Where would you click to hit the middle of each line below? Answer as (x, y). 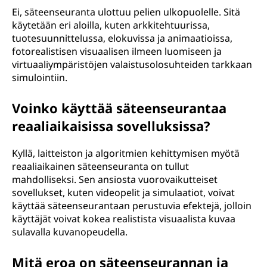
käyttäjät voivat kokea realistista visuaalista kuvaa (124, 219)
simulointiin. (40, 77)
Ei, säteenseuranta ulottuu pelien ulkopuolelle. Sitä (126, 12)
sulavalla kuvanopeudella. (70, 232)
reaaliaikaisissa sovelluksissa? (111, 126)
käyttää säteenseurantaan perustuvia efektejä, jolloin (132, 206)
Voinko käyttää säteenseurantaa (119, 108)
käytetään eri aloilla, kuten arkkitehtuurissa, (111, 25)
